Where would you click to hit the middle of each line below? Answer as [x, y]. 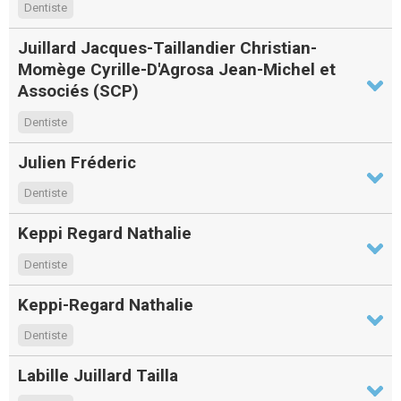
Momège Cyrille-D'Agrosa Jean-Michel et [177, 70]
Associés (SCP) [78, 91]
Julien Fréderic [77, 162]
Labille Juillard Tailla [98, 376]
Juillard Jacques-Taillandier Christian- [167, 48]
